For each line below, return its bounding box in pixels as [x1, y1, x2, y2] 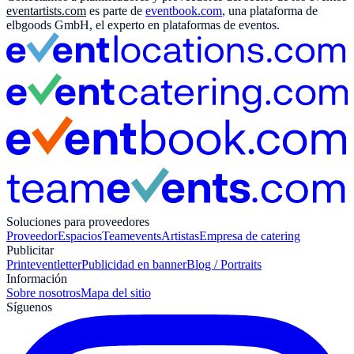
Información [6, 271, 67, 285]
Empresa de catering [199, 228, 300, 243]
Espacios [58, 228, 102, 243]
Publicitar [6, 243, 54, 257]
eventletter [30, 257, 81, 271]
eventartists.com [6, 4, 86, 18]
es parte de [86, 4, 145, 18]
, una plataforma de [222, 4, 318, 18]
